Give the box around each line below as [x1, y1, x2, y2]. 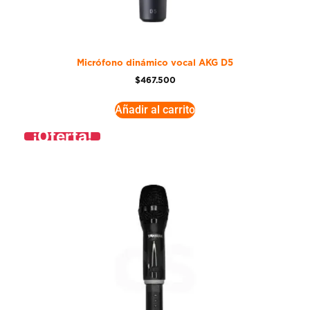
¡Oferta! [33, 127, 92, 146]
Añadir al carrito [115, 103, 195, 117]
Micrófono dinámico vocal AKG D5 [77, 59, 233, 69]
